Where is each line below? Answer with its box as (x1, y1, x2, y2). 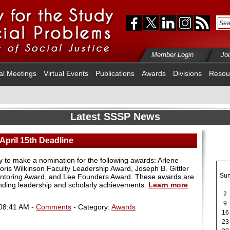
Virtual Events (44, 69, 88, 78)
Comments (36, 202, 71, 211)
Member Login (151, 51, 194, 59)
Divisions (173, 69, 202, 78)
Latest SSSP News (70, 111, 160, 122)
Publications (95, 69, 135, 78)
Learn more (148, 181, 188, 189)
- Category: (71, 202, 111, 211)
